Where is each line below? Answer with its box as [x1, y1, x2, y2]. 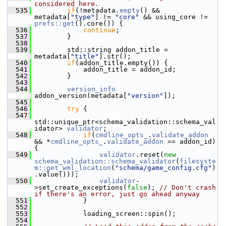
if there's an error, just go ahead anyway [34, 190, 200, 198]
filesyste [180, 157, 216, 165]
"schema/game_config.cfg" [115, 164, 212, 172]
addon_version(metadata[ [34, 92, 127, 99]
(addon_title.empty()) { [75, 59, 168, 67]
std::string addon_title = [31, 46, 168, 53]
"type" [71, 13, 95, 21]
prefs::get [34, 20, 75, 27]
